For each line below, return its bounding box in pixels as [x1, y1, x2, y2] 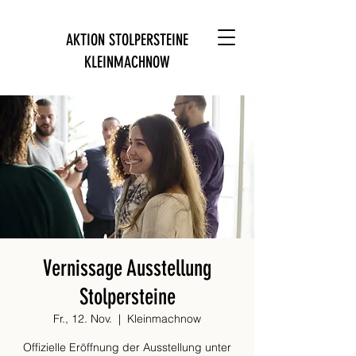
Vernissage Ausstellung [43, 255, 211, 281]
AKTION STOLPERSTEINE [66, 30, 188, 49]
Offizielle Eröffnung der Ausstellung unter [23, 340, 231, 354]
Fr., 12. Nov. [53, 311, 112, 326]
